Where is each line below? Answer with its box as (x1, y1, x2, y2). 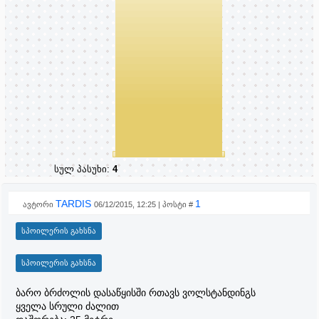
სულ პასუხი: (53, 164, 113, 174)
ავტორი (23, 200, 56, 209)
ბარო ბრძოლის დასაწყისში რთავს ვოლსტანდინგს (16, 287, 256, 298)
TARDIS (56, 198, 94, 209)
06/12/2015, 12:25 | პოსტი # (94, 200, 195, 209)
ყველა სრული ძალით (16, 300, 119, 312)
